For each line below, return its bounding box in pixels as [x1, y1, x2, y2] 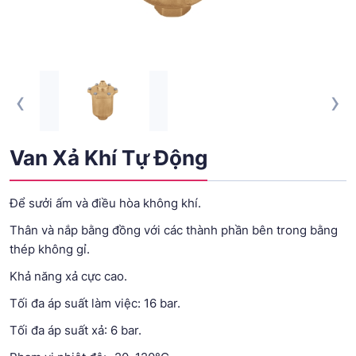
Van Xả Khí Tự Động [10, 145, 207, 170]
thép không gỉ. [10, 241, 90, 257]
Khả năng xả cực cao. [10, 268, 127, 284]
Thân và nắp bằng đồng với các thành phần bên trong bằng [10, 222, 338, 238]
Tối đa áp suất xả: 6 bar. [10, 322, 141, 338]
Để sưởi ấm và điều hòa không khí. [10, 195, 201, 211]
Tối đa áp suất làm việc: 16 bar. [10, 295, 180, 311]
